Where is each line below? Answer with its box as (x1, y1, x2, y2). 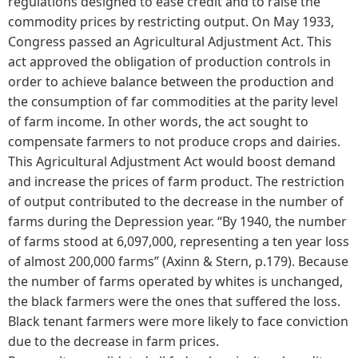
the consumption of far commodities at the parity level (8, 92, 338, 110)
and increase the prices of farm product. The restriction (8, 172, 344, 190)
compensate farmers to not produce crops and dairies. (8, 132, 340, 150)
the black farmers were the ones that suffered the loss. (8, 292, 340, 310)
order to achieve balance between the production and (8, 72, 334, 90)
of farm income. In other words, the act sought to (8, 112, 308, 130)
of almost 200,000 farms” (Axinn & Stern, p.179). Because (8, 252, 348, 270)
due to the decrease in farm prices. (8, 332, 219, 350)
